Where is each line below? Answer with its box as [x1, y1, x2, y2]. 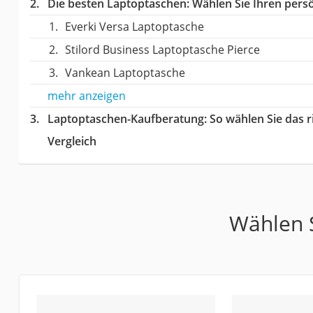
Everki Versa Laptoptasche [64, 19, 204, 34]
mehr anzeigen [47, 88, 126, 103]
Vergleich [47, 133, 96, 149]
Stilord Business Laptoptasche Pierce [64, 42, 260, 57]
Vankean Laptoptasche [64, 65, 185, 80]
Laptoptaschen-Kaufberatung [47, 111, 204, 126]
